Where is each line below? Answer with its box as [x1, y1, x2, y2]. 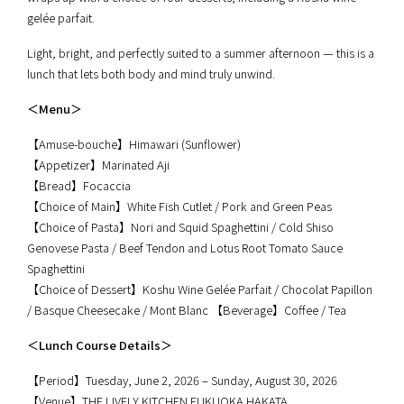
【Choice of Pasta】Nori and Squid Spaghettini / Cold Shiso [27, 217, 334, 235]
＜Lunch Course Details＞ [27, 335, 172, 353]
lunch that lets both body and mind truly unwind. [27, 64, 275, 82]
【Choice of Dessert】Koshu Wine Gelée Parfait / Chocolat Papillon [27, 280, 372, 298]
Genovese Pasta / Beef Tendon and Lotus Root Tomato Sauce [27, 238, 343, 256]
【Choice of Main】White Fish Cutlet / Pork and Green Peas [27, 197, 332, 215]
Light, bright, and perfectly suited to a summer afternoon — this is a [27, 43, 374, 61]
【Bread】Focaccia [27, 176, 131, 194]
